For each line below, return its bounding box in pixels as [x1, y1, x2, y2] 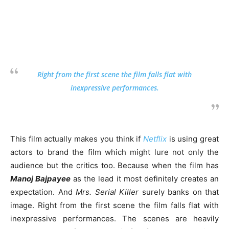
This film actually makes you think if [10, 133, 143, 144]
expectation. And [10, 187, 76, 197]
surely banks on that [139, 187, 219, 197]
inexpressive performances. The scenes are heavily [10, 213, 219, 223]
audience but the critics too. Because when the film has [10, 160, 219, 170]
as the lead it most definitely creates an [71, 173, 219, 184]
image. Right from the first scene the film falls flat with [10, 200, 219, 210]
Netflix [143, 133, 167, 144]
